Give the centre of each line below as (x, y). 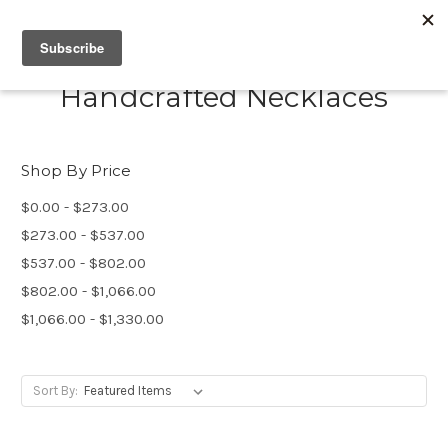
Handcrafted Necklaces (224, 97)
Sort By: (55, 390)
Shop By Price (76, 170)
